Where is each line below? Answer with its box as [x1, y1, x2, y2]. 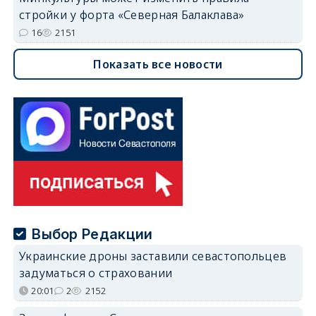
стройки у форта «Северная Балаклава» [18, 6, 245, 23]
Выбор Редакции [32, 225, 153, 243]
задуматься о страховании [18, 265, 173, 281]
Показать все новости [93, 56, 223, 72]
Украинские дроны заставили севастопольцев [18, 248, 287, 264]
